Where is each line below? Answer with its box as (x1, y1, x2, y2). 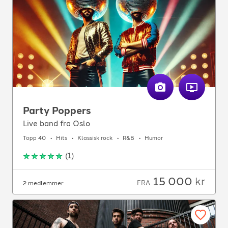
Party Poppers (23, 104, 91, 117)
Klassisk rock (77, 135, 112, 142)
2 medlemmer (23, 179, 64, 187)
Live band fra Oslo (23, 119, 90, 128)
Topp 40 (23, 135, 46, 142)
